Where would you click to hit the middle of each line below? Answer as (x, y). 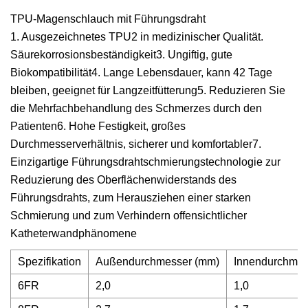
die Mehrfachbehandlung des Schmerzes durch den (136, 108)
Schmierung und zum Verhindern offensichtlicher (129, 216)
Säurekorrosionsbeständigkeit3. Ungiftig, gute (121, 55)
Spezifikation (49, 262)
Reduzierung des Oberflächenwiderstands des (123, 180)
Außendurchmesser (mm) (157, 262)
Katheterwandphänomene (74, 233)
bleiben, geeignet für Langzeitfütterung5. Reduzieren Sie (148, 90)
